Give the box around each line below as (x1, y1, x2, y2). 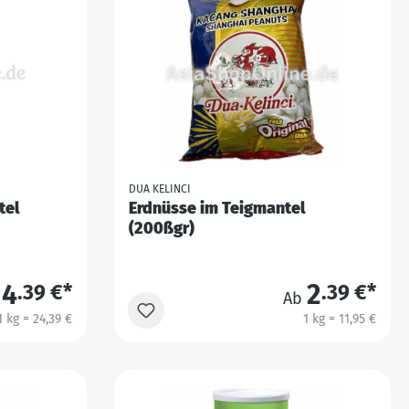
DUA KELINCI (128, 183, 191, 196)
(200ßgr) (128, 218, 194, 239)
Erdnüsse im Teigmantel (128, 198, 305, 219)
